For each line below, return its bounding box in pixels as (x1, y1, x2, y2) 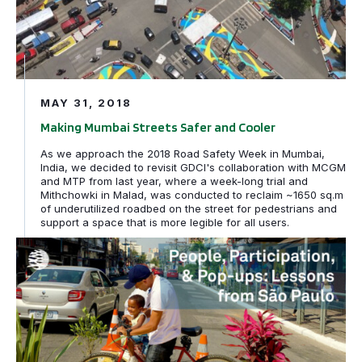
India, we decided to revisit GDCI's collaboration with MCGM (40, 160, 346, 174)
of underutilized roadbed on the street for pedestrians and (40, 201, 337, 215)
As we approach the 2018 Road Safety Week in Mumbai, (40, 146, 325, 160)
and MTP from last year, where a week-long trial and (40, 174, 308, 187)
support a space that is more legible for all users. (40, 215, 289, 229)
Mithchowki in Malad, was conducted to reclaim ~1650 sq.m (40, 187, 343, 201)
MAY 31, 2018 (40, 95, 132, 109)
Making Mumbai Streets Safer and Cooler (40, 119, 276, 135)
